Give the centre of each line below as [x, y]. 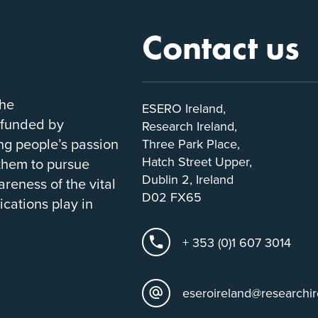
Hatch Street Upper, [201, 161]
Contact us [221, 46]
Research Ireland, [190, 126]
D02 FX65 [172, 197]
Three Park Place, [195, 143]
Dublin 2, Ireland [188, 179]
